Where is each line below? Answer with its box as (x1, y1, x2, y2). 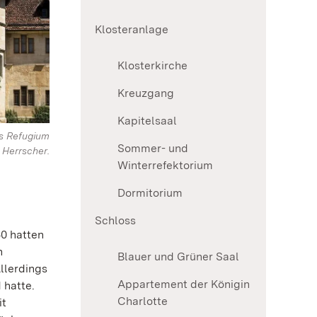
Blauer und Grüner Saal (117, 249, 239, 263)
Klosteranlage (95, 22, 168, 36)
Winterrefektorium (117, 158, 213, 172)
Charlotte (117, 294, 168, 308)
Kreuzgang (117, 86, 174, 100)
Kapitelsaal (117, 113, 177, 127)
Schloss (95, 213, 136, 227)
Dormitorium (117, 185, 183, 200)
